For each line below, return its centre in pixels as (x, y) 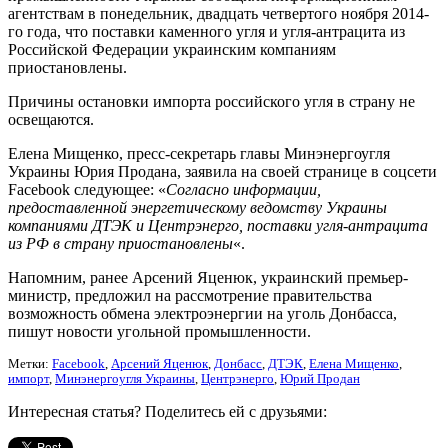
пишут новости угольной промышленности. (159, 331)
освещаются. (51, 119)
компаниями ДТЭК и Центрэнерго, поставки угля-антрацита (218, 225)
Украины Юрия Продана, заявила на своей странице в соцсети (222, 171)
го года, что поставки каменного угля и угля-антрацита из (206, 31)
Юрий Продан (320, 378)
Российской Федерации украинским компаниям (172, 49)
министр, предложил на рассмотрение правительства (190, 295)
